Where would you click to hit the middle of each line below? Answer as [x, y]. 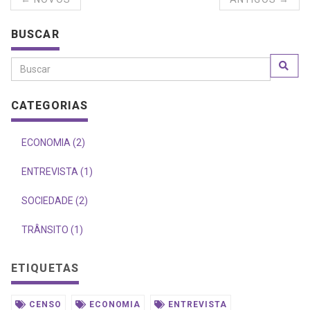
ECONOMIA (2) [53, 142]
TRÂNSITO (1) [52, 229]
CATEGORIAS [50, 105]
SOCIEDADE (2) [55, 200]
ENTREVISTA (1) [57, 171]
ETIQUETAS [45, 268]
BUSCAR [35, 34]
